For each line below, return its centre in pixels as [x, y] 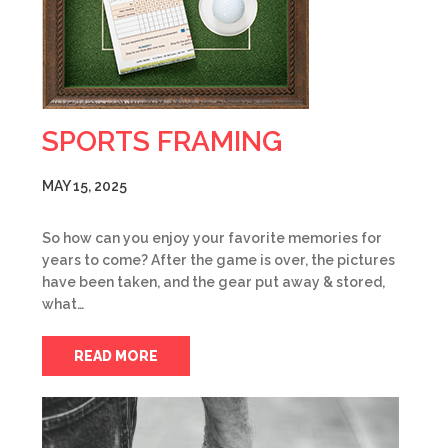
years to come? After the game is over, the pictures [218, 260]
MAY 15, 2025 [84, 186]
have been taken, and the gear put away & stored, [213, 282]
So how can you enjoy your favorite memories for [212, 238]
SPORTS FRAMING [162, 141]
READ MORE [116, 356]
